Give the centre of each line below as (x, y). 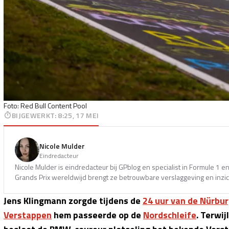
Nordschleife (170, 215)
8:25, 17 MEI (78, 115)
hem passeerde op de (97, 215)
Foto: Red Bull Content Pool (45, 105)
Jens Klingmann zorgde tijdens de (73, 200)
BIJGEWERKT (33, 115)
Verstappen (28, 215)
